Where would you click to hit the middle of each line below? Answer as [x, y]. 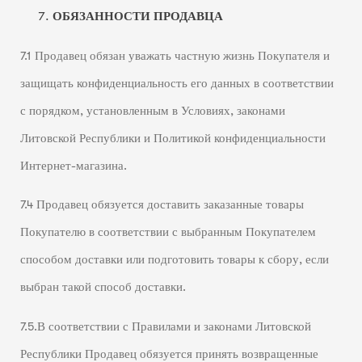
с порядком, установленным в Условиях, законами [152, 111]
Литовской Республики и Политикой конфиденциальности [173, 138]
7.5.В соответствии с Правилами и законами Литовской [165, 326]
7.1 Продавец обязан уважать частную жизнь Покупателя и [175, 56]
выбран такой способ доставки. [103, 288]
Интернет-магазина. [73, 166]
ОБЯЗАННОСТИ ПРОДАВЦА [137, 17]
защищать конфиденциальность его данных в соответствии [177, 83]
